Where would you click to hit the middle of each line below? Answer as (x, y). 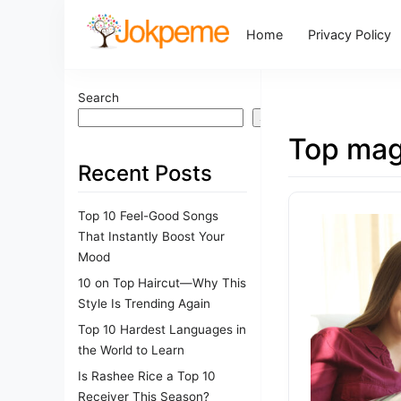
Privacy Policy (350, 34)
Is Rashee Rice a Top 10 (147, 375)
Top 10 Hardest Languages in (162, 329)
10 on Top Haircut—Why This (162, 282)
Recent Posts (145, 173)
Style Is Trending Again (144, 303)
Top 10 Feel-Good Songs (148, 215)
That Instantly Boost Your (151, 236)
